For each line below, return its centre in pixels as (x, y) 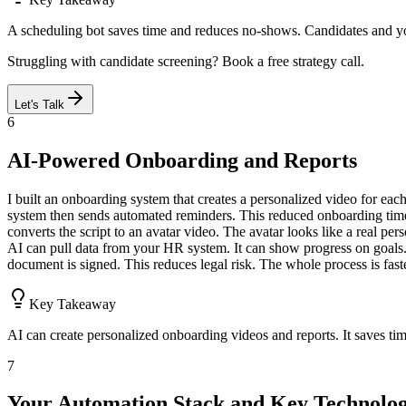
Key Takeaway (72, 304)
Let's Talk (39, 104)
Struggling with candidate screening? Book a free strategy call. (186, 61)
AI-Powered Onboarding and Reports (182, 160)
